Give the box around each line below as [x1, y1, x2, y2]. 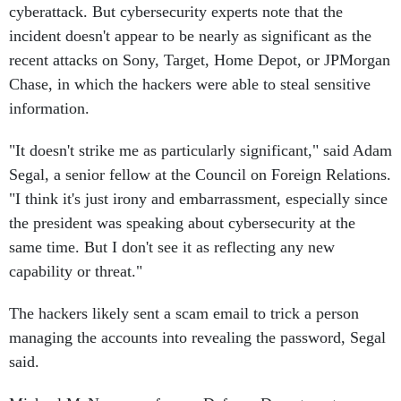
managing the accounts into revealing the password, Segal [9, 328, 386, 346]
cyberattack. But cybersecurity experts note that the [9, 3, 343, 21]
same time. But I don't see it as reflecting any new [9, 238, 335, 256]
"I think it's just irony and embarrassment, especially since [9, 190, 388, 208]
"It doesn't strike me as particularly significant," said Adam [9, 141, 392, 159]
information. [9, 99, 90, 117]
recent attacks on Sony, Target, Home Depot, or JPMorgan [9, 51, 390, 69]
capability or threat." [9, 262, 142, 280]
